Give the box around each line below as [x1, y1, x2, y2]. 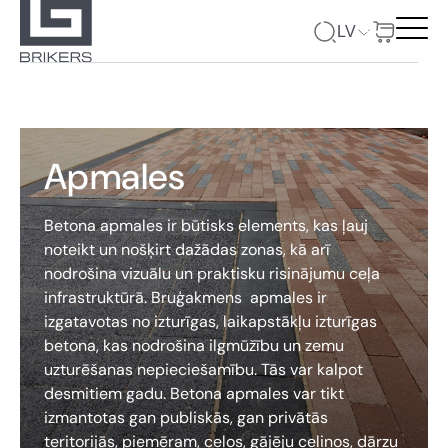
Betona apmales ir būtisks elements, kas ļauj [44, 215, 368, 236]
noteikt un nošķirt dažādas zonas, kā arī [44, 239, 330, 260]
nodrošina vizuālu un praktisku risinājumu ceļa [44, 263, 380, 284]
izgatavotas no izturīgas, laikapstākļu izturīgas [44, 311, 377, 332]
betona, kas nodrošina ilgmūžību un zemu [44, 335, 344, 356]
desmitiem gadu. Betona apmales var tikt [44, 383, 344, 404]
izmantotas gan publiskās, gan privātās [44, 407, 328, 428]
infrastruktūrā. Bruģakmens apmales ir [44, 287, 327, 308]
